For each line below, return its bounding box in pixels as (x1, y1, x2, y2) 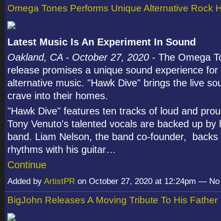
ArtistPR (44, 177, 75, 186)
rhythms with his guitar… (7, 144, 116, 155)
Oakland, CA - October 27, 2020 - (7, 52, 158, 63)
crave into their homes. (7, 90, 108, 101)
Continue (7, 159, 46, 170)
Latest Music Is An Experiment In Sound (7, 37, 196, 47)
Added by (7, 177, 44, 186)
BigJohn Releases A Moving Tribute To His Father (7, 195, 218, 206)
